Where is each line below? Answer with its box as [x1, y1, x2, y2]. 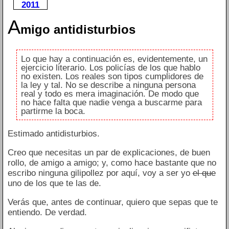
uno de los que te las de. [7, 178, 101, 189]
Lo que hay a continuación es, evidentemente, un [21, 54, 208, 64]
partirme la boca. [21, 106, 85, 116]
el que [192, 168, 216, 178]
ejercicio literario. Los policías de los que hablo [21, 62, 200, 73]
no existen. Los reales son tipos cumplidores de [21, 71, 203, 81]
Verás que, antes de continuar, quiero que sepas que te [7, 197, 218, 208]
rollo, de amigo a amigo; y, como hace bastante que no [7, 158, 216, 168]
